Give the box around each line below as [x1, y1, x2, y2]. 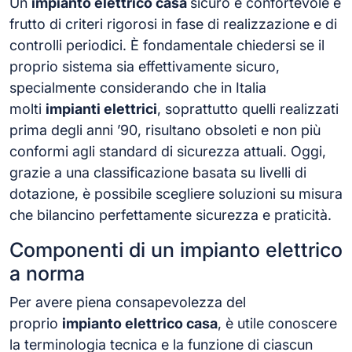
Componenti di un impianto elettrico [9, 238, 343, 262]
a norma [9, 262, 85, 285]
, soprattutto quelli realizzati [157, 101, 339, 117]
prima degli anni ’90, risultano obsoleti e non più [9, 122, 321, 138]
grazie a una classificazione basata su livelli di [9, 164, 306, 181]
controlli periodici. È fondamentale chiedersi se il [9, 37, 324, 53]
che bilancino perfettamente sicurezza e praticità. [9, 207, 332, 223]
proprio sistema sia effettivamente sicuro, [9, 58, 280, 75]
